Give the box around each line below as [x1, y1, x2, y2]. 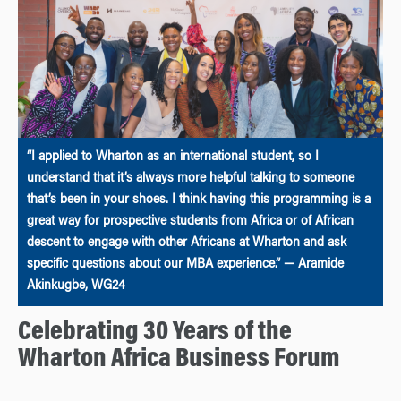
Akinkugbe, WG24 [27, 279, 125, 293]
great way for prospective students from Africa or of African [27, 215, 354, 228]
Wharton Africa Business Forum [18, 346, 340, 373]
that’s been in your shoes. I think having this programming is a [27, 193, 371, 207]
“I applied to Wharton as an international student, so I [27, 150, 319, 164]
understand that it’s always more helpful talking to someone [27, 172, 354, 185]
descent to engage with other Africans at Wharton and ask [27, 236, 346, 250]
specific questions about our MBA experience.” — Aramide [27, 258, 344, 271]
